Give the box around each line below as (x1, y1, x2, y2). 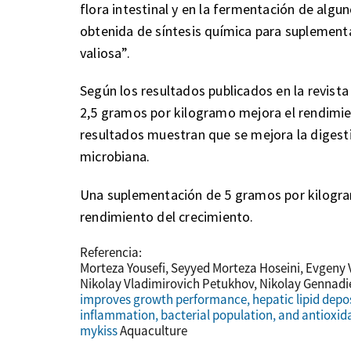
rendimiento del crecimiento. (80, 208, 254, 226)
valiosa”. (80, 43, 130, 62)
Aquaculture (120, 321, 187, 339)
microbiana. (80, 147, 150, 166)
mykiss (80, 321, 120, 339)
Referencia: (80, 243, 142, 261)
